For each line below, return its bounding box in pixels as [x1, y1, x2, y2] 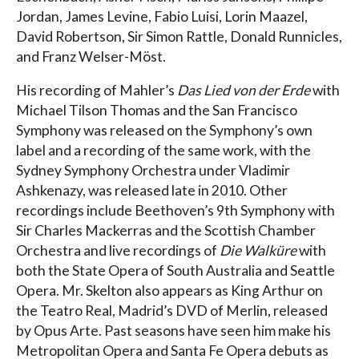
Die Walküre [220, 242, 296, 260]
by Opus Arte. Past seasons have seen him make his [16, 322, 331, 340]
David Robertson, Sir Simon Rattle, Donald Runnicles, [16, 27, 342, 45]
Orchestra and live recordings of [16, 242, 220, 260]
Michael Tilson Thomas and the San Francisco [16, 102, 297, 119]
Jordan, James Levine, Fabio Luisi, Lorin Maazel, [16, 7, 308, 25]
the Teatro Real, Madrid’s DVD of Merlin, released [16, 302, 328, 320]
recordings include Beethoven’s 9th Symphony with [16, 202, 335, 220]
